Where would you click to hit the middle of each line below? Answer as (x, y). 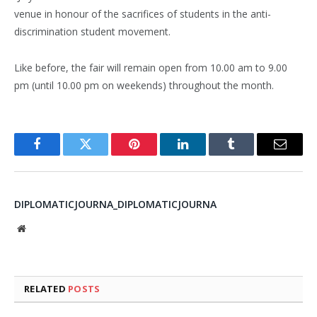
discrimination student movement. (92, 32)
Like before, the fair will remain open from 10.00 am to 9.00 (151, 68)
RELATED (46, 289)
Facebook (60, 155)
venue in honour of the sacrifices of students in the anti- (143, 14)
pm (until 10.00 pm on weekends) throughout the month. (144, 86)
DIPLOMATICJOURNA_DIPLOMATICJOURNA (115, 204)
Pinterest (156, 155)
